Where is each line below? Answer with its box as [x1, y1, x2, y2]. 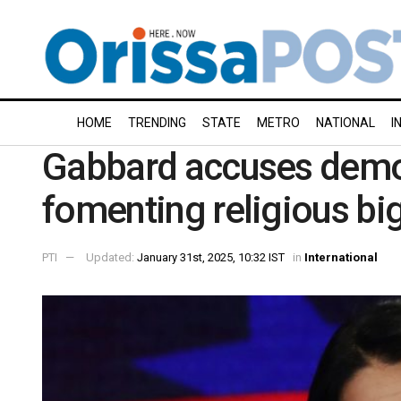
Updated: [86, 250, 137, 264]
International [304, 250, 378, 264]
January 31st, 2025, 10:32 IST [137, 250, 285, 264]
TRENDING [128, 115, 186, 130]
